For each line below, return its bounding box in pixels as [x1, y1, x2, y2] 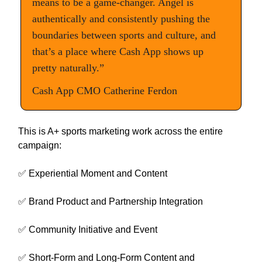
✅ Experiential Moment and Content [18, 168, 167, 179]
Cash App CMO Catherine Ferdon [32, 85, 177, 97]
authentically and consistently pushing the [32, 13, 210, 25]
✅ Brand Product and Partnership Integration [18, 196, 203, 207]
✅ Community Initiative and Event [18, 225, 157, 235]
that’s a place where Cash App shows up [32, 46, 204, 58]
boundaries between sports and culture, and [32, 29, 216, 42]
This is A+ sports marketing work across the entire [18, 126, 223, 137]
